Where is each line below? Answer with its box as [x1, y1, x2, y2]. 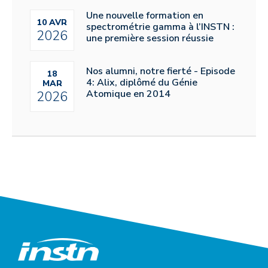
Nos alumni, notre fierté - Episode [86, 64, 235, 78]
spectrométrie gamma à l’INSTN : [86, 20, 234, 33]
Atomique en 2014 [86, 87, 170, 100]
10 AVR [37, 17, 67, 29]
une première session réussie [86, 31, 214, 45]
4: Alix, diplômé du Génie [86, 75, 197, 89]
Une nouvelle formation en [86, 8, 203, 22]
